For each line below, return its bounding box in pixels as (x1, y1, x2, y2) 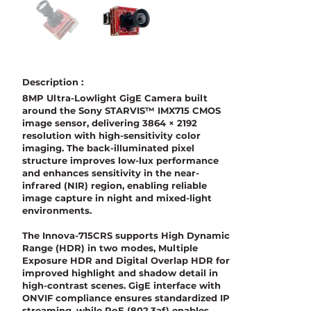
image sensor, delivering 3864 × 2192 (22, 117, 198, 129)
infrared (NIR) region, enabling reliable (22, 180, 208, 192)
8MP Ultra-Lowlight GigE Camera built (22, 92, 208, 104)
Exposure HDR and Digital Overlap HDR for (22, 255, 230, 267)
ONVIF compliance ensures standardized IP (22, 292, 230, 304)
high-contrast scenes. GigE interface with (22, 280, 221, 292)
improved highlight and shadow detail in (22, 267, 219, 279)
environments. (22, 205, 92, 217)
